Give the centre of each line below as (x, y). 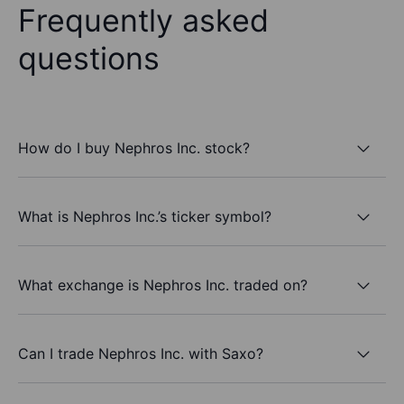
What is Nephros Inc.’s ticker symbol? (145, 216)
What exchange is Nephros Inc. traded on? (163, 285)
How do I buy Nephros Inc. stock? (134, 147)
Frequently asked (143, 21)
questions (89, 59)
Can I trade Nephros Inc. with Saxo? (141, 353)
